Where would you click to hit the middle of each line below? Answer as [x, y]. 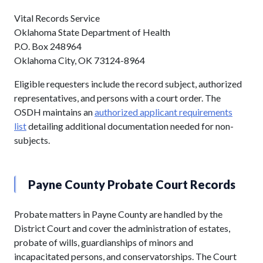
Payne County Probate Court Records [132, 184]
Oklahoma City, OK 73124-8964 [80, 60]
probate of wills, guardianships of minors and [104, 242]
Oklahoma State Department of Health [92, 32]
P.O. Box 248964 [48, 46]
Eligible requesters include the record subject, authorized [128, 83]
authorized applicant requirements [163, 112]
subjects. [32, 140]
